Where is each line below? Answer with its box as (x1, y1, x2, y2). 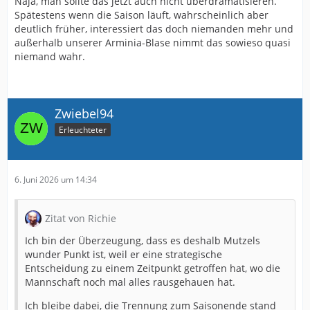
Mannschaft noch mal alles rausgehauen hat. (25, 275, 235, 289)
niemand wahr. (15, 50, 85, 63)
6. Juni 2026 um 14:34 (15, 173, 97, 185)
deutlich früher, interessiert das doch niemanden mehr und (15, 22, 293, 35)
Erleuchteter (59, 123, 107, 136)
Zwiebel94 (55, 105, 113, 122)
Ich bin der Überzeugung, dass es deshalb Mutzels (25, 233, 260, 247)
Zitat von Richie (45, 211, 116, 225)
